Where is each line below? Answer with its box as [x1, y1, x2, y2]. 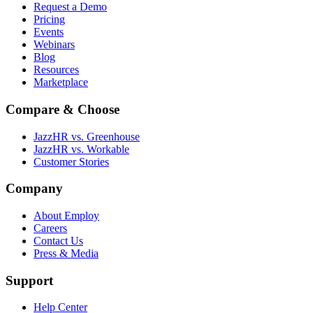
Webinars [34, 38, 75, 51]
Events [34, 26, 64, 38]
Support [6, 272, 53, 288]
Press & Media [34, 247, 99, 259]
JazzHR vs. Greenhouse [34, 130, 140, 143]
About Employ [34, 209, 99, 221]
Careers [34, 221, 67, 234]
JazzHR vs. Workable [34, 143, 129, 155]
